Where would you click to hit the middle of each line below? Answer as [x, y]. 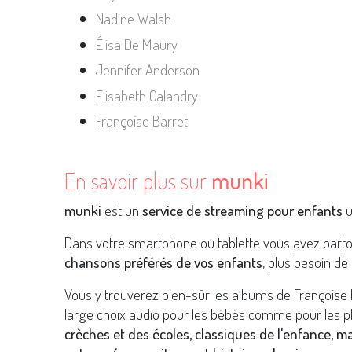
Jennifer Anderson [148, 70]
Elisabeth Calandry [147, 95]
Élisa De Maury [137, 44]
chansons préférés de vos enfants [163, 262]
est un [122, 211]
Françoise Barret [142, 121]
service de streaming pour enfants [242, 211]
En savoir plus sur [138, 181]
